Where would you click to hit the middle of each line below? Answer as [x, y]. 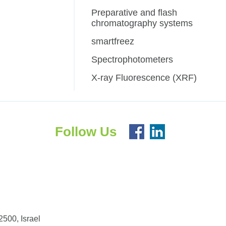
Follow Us [86, 132]
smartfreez [113, 42]
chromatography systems [142, 23]
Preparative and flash [134, 13]
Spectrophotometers [132, 60]
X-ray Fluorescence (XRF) [144, 78]
